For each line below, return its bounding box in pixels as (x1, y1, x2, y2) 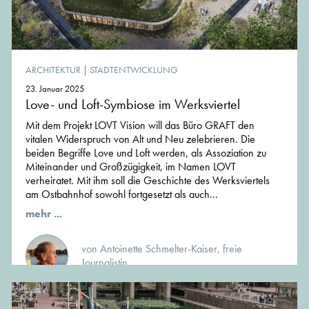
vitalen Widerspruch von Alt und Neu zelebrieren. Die (26, 132, 255, 147)
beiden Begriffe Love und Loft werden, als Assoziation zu (26, 146, 266, 161)
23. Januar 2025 (26, 83, 84, 95)
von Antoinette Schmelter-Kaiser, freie (81, 241, 242, 257)
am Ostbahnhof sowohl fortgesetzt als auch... (26, 187, 218, 202)
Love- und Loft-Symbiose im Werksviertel (26, 95, 240, 114)
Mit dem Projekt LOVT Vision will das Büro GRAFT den (26, 118, 255, 133)
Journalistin (81, 255, 128, 270)
